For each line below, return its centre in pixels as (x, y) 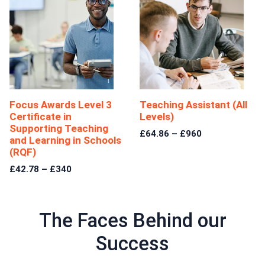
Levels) (157, 116)
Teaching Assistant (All (193, 104)
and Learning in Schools (65, 140)
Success (132, 243)
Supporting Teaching (59, 128)
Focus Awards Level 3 (61, 104)
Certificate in (41, 116)
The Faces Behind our (132, 220)
